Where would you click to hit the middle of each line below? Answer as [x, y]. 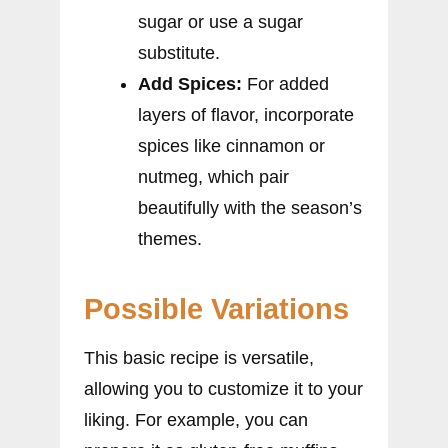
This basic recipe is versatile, [199, 358]
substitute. [179, 53]
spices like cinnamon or [231, 146]
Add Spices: [190, 84]
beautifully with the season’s [250, 208]
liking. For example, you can [196, 420]
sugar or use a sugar [220, 22]
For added [285, 84]
